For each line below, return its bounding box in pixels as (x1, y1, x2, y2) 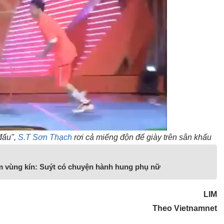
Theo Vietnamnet (152, 203, 217, 212)
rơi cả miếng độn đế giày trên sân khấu (72, 132, 211, 141)
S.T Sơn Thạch (18, 132, 72, 141)
